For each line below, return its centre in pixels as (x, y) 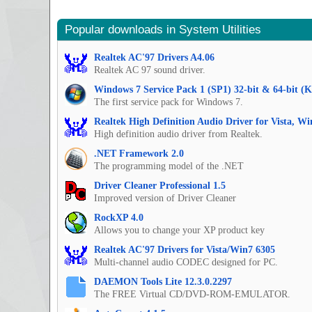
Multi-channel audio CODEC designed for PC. (186, 262)
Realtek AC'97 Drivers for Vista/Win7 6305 (185, 249)
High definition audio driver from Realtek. (178, 134)
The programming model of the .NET (169, 166)
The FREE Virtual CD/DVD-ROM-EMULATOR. (192, 294)
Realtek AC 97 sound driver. (150, 70)
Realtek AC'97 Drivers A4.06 (154, 57)
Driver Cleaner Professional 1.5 (160, 185)
